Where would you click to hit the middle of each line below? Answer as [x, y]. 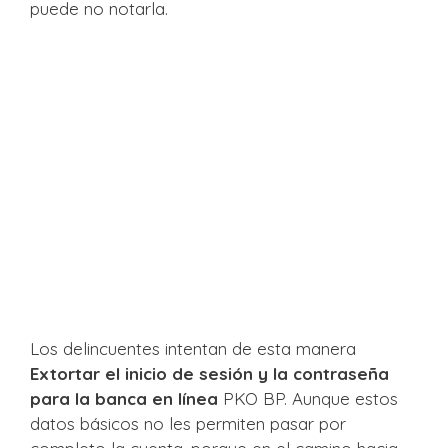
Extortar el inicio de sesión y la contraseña [209, 374]
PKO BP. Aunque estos [308, 399]
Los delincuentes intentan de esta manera [193, 349]
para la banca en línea [124, 399]
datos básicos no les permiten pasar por [188, 424]
